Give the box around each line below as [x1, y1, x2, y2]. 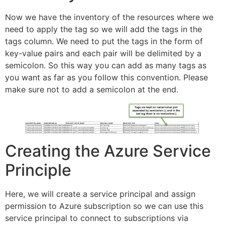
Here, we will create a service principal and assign [5, 189, 195, 199]
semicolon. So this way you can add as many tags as [5, 60, 206, 71]
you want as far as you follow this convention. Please [5, 72, 208, 83]
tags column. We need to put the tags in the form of [5, 36, 203, 47]
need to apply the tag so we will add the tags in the [5, 24, 202, 35]
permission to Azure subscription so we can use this [5, 201, 203, 211]
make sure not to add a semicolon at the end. [5, 84, 178, 95]
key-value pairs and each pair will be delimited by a [5, 48, 201, 59]
